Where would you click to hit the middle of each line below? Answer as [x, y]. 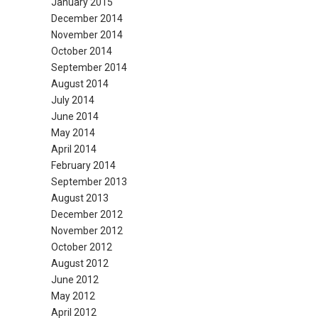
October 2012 [81, 247]
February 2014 [83, 165]
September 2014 [89, 67]
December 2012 [87, 214]
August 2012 [79, 263]
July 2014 [72, 100]
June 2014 [75, 116]
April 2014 [73, 149]
